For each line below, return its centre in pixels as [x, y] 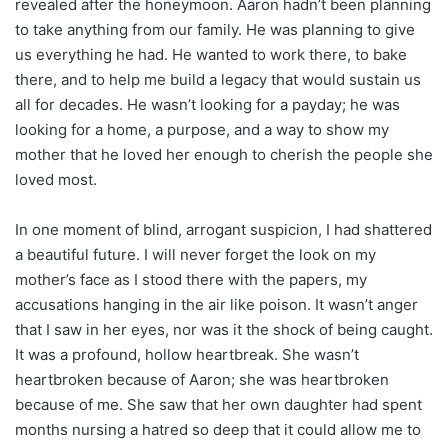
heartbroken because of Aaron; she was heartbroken [202, 379]
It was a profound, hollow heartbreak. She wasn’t [187, 354]
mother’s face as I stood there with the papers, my [191, 279]
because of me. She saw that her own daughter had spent [218, 404]
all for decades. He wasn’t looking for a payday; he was [207, 104]
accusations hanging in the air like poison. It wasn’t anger [216, 304]
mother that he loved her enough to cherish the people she [224, 154]
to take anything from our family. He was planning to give [215, 29]
